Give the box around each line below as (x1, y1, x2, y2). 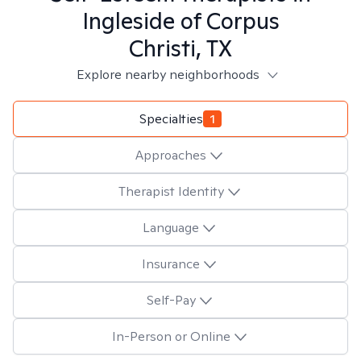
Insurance (142, 255, 200, 272)
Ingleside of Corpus (81, 6, 280, 35)
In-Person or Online (111, 327, 230, 345)
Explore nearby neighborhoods (76, 66, 259, 83)
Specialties (139, 110, 203, 127)
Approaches (135, 146, 206, 164)
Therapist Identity (118, 182, 224, 200)
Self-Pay (146, 291, 196, 309)
